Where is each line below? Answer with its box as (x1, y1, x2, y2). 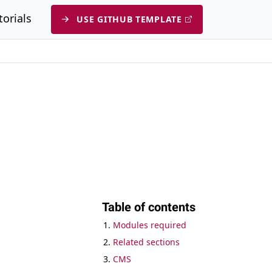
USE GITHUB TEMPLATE (76, 13, 182, 25)
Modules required (112, 219, 186, 231)
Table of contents (101, 200, 195, 214)
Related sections (112, 236, 180, 248)
